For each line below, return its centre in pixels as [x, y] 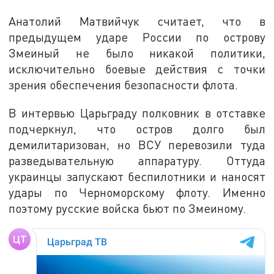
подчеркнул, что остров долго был [137, 128]
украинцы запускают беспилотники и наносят [137, 176]
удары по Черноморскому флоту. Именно [137, 192]
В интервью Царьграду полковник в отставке [137, 113]
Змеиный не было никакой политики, [137, 53]
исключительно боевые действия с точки [137, 68]
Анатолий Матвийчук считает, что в [137, 21]
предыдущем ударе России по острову [137, 37]
